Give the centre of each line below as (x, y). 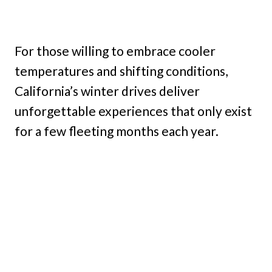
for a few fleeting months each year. (117, 131)
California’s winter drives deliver (107, 91)
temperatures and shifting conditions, (121, 71)
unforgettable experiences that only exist (133, 111)
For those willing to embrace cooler (115, 51)
